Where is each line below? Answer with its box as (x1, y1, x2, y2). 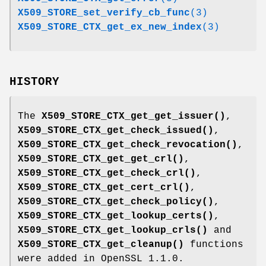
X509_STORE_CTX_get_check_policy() (18, 197, 214, 208)
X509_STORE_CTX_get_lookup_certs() (18, 211, 214, 222)
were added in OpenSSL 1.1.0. (18, 254, 184, 265)
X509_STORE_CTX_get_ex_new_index (18, 21, 202, 33)
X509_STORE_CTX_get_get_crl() (18, 154, 184, 165)
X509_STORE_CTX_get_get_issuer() (42, 111, 226, 122)
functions (184, 239, 243, 251)
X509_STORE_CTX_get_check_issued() (18, 125, 214, 137)
